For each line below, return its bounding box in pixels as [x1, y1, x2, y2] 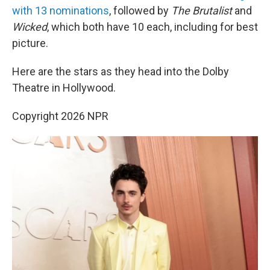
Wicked [12, 20, 47, 33]
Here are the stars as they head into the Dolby [12, 65, 229, 78]
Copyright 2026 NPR [12, 110, 108, 122]
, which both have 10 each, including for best [47, 20, 258, 33]
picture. [12, 37, 48, 49]
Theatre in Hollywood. [12, 81, 116, 94]
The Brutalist [171, 4, 232, 17]
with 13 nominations [12, 4, 109, 17]
